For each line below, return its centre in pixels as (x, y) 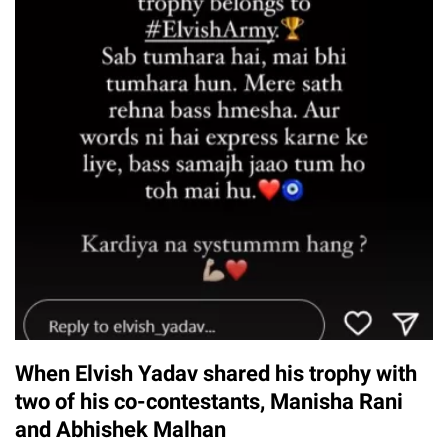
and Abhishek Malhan (120, 429)
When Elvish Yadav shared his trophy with (216, 373)
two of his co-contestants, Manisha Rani (209, 401)
